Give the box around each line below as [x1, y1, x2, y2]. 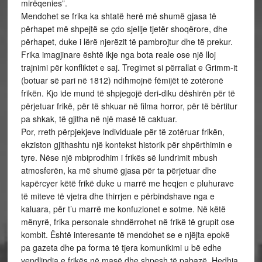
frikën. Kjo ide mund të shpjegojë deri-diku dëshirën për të [20, 87, 235, 99]
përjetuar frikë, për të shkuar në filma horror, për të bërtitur [20, 100, 237, 112]
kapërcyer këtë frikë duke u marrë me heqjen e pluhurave [20, 177, 234, 189]
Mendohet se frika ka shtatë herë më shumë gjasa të [20, 10, 216, 22]
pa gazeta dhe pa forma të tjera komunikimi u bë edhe [20, 242, 222, 253]
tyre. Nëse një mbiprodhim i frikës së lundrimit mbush [20, 151, 218, 163]
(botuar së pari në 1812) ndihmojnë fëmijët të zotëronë [20, 74, 223, 86]
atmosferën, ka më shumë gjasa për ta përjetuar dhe [20, 164, 216, 176]
